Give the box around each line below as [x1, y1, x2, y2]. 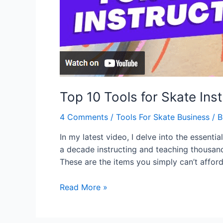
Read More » [60, 182, 108, 192]
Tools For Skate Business [116, 112, 210, 122]
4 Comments [60, 112, 108, 122]
